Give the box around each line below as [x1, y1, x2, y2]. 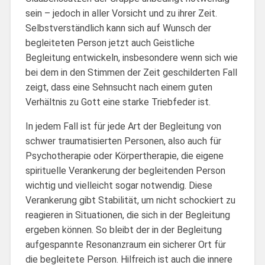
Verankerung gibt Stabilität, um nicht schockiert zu [25, 194, 235, 206]
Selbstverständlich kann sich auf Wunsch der [25, 22, 211, 34]
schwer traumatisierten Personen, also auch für [25, 135, 221, 147]
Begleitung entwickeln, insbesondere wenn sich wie [25, 51, 238, 63]
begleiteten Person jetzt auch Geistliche [25, 37, 195, 49]
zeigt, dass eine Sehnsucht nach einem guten [25, 81, 212, 93]
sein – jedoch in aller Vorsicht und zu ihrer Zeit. [25, 7, 217, 19]
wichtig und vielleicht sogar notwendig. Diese [25, 179, 212, 191]
